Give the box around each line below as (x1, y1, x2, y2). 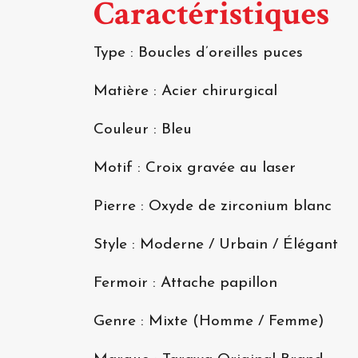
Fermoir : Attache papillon (93, 276, 277, 292)
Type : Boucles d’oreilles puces (93, 46, 303, 62)
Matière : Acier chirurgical (93, 84, 277, 100)
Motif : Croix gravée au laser (93, 161, 296, 177)
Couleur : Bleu (93, 122, 192, 138)
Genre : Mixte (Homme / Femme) (93, 314, 324, 330)
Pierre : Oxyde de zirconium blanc (93, 199, 332, 215)
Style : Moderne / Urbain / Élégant (93, 237, 338, 253)
